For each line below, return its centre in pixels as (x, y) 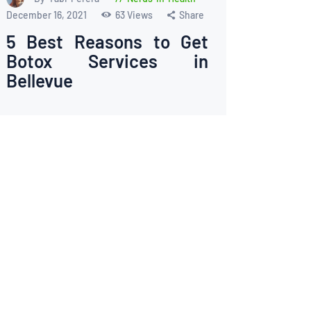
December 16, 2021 (47, 15)
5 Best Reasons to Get (107, 42)
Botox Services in (107, 61)
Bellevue (39, 81)
